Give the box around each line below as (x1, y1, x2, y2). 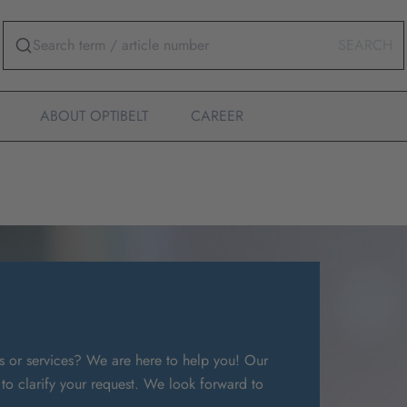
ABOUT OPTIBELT (40, 105, 148, 126)
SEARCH (338, 35, 392, 55)
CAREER (191, 105, 243, 126)
